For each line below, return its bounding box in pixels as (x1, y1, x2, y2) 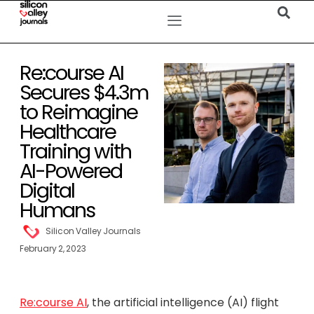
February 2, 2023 (20, 243, 86, 254)
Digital (20, 177, 74, 205)
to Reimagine (20, 98, 137, 126)
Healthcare (20, 118, 116, 146)
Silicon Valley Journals (46, 225, 141, 237)
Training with (20, 137, 131, 165)
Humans (20, 196, 95, 224)
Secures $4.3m (20, 78, 148, 107)
